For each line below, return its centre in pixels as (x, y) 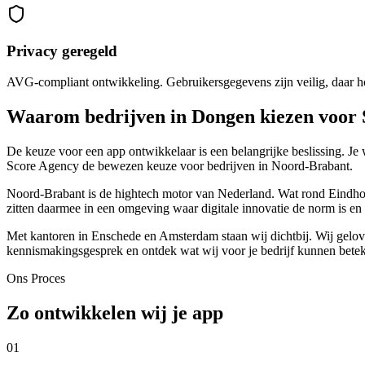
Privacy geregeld (62, 51)
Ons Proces (36, 279)
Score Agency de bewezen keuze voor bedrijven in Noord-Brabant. (180, 166)
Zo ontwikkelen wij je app (115, 313)
